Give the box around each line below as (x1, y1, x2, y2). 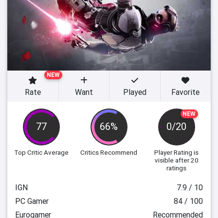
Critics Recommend (80, 148, 138, 157)
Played (123, 87, 146, 97)
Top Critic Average (14, 148, 69, 157)
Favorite (171, 87, 200, 97)
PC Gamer (15, 196, 49, 206)
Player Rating (154, 148, 193, 157)
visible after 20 (154, 156, 199, 164)
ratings (166, 163, 187, 172)
